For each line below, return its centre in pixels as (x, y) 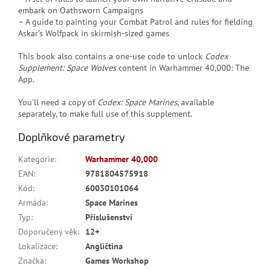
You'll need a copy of (58, 103)
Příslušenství (109, 217)
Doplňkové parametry (72, 137)
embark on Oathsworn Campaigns (81, 11)
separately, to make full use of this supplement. (105, 114)
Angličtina (104, 247)
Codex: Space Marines (137, 103)
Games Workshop (117, 261)
